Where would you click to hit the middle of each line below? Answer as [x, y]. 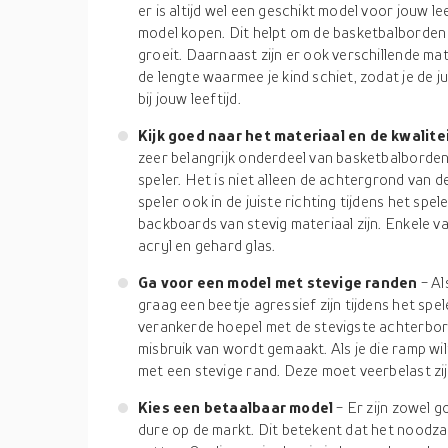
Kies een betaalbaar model [237, 407]
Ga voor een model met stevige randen [279, 282]
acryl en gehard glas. [207, 245]
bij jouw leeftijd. [189, 98]
